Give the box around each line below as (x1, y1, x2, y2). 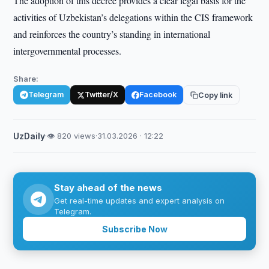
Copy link (198, 90, 233, 100)
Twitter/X (85, 90, 119, 99)
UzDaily (13, 131, 46, 141)
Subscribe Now (101, 223, 168, 234)
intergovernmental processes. (13, 44, 122, 57)
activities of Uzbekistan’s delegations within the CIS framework (13, 11, 253, 23)
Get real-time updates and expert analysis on (54, 196, 225, 205)
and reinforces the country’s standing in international (13, 28, 211, 40)
